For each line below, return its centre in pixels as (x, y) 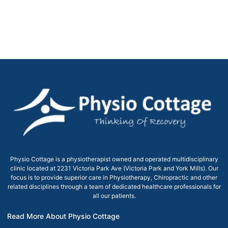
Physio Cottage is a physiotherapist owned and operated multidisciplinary (114, 159)
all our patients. (114, 196)
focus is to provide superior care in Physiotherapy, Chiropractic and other (114, 177)
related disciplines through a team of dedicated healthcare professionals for (114, 187)
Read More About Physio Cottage (63, 216)
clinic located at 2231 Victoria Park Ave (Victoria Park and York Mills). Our (114, 168)
